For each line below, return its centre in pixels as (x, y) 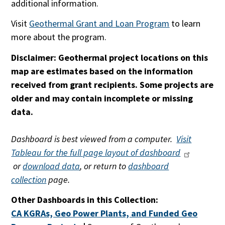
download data (51, 166)
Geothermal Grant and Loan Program (99, 24)
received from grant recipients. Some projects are (113, 84)
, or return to (104, 166)
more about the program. (60, 37)
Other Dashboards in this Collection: (85, 200)
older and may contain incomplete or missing (102, 98)
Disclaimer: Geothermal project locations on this (110, 57)
